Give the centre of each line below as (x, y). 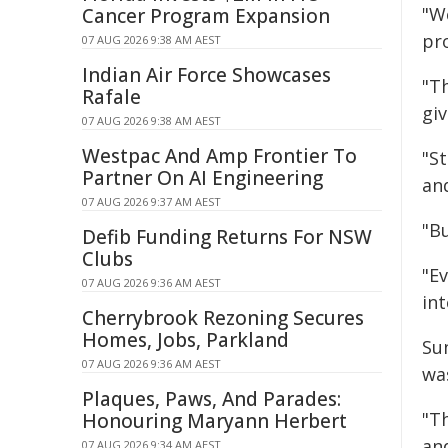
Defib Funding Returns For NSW (227, 237)
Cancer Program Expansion (206, 16)
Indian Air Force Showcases (206, 75)
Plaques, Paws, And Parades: (211, 399)
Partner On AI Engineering (202, 178)
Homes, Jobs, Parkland (185, 340)
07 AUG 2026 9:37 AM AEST (151, 201)
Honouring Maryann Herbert (214, 421)
